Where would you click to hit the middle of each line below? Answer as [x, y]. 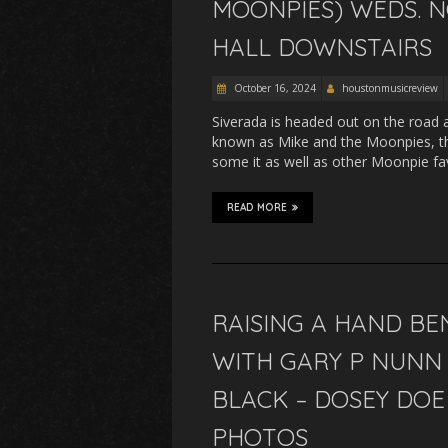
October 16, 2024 [273, 88]
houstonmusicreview [390, 88]
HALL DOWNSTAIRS [322, 47]
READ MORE [257, 207]
